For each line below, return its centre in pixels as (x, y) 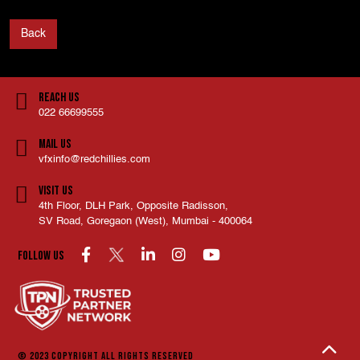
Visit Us (56, 191)
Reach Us (59, 98)
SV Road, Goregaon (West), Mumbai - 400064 (145, 221)
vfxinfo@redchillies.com (94, 160)
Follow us (41, 256)
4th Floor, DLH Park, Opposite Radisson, (133, 206)
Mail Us (55, 144)
